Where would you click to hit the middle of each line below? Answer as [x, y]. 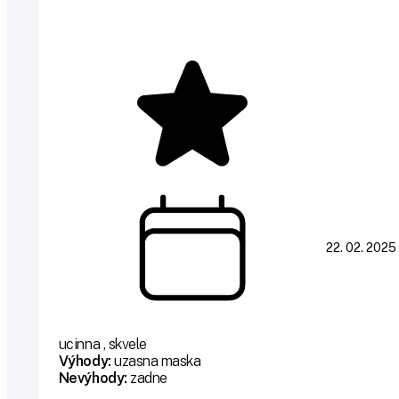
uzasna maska [156, 362]
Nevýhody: [93, 379]
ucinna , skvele [102, 345]
